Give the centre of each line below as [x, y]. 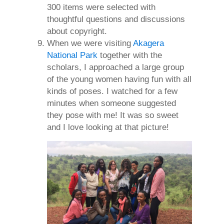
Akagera [148, 43]
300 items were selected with [101, 7]
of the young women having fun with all [119, 79]
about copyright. [77, 31]
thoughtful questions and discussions [116, 19]
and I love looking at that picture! [108, 127]
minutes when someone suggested [111, 103]
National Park [72, 55]
